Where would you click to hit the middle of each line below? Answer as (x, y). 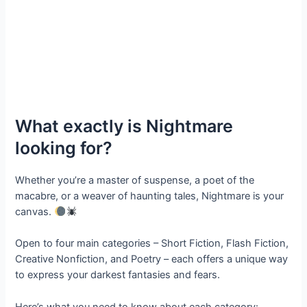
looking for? (64, 148)
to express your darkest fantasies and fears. (118, 275)
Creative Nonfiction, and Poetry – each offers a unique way (152, 259)
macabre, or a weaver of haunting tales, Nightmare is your (150, 196)
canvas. (35, 211)
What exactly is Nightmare (124, 126)
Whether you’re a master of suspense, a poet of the (135, 180)
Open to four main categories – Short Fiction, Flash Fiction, (152, 244)
